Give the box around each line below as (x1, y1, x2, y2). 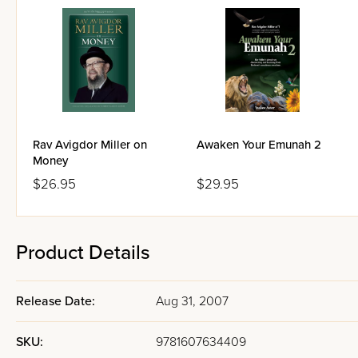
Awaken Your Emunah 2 (197, 137, 321, 152)
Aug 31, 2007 (156, 293, 229, 309)
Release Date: (16, 293, 95, 309)
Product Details (16, 241, 150, 265)
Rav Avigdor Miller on (33, 137, 147, 152)
